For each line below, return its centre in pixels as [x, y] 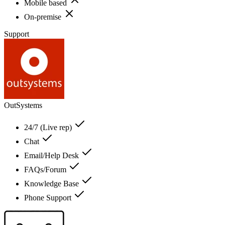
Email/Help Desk [52, 155]
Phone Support [49, 197]
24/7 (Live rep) [49, 127]
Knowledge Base [52, 183]
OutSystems [23, 105]
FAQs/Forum [46, 169]
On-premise [44, 17]
